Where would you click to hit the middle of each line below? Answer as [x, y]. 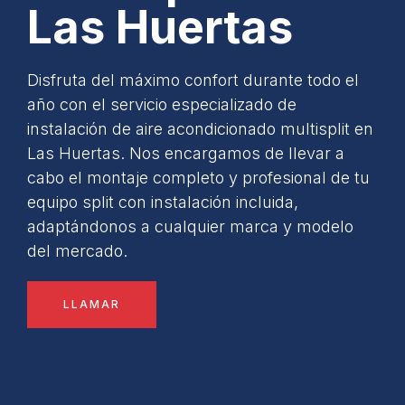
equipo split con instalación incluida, [163, 202]
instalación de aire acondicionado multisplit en [200, 128]
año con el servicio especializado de [162, 104]
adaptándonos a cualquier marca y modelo [190, 226]
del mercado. [77, 250]
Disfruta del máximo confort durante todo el [193, 80]
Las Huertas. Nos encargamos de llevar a [186, 153]
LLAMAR [92, 304]
